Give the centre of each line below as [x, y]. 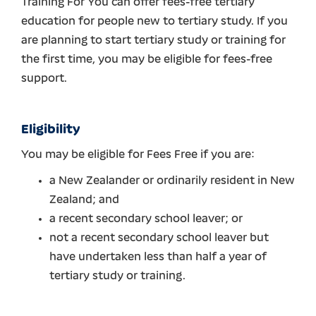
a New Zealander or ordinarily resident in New [172, 181]
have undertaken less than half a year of [158, 257]
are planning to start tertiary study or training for [153, 41]
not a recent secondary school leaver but [159, 238]
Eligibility [51, 130]
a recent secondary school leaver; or [146, 219]
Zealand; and [84, 200]
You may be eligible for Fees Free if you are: [138, 155]
